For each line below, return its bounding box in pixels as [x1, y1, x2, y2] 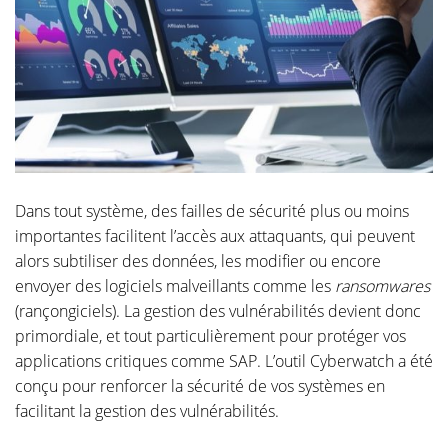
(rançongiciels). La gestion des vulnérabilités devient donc [15, 299, 421, 322]
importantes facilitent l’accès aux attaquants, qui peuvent [15, 224, 415, 247]
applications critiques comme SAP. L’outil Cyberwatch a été [15, 349, 433, 372]
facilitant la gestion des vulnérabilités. [15, 399, 279, 422]
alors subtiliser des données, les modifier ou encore [15, 249, 381, 272]
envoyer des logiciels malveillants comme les [15, 274, 335, 297]
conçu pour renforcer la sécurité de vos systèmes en [15, 374, 385, 397]
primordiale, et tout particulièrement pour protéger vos [15, 324, 406, 347]
